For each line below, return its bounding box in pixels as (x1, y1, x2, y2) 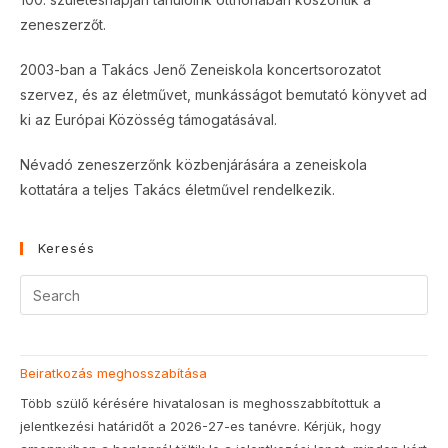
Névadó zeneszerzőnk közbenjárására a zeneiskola (20, 156, 367, 173)
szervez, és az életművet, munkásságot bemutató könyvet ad (20, 86, 427, 103)
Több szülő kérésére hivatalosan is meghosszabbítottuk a (20, 394, 381, 411)
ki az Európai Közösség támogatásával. (20, 111, 277, 128)
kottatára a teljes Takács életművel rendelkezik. (20, 181, 335, 198)
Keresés (38, 240, 95, 256)
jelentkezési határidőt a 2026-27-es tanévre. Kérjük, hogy (20, 417, 381, 434)
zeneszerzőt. (20, 16, 106, 33)
